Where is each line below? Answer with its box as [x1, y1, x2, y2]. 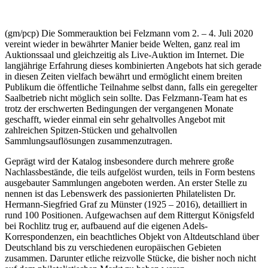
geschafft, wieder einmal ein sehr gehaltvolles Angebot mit [5, 114, 225, 124]
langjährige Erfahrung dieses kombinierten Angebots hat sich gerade [5, 60, 261, 71]
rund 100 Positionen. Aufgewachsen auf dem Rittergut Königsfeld [5, 209, 254, 220]
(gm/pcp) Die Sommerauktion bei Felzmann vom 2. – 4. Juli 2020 [5, 28, 253, 38]
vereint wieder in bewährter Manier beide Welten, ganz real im [5, 38, 240, 49]
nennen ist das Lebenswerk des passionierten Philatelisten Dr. [5, 188, 236, 199]
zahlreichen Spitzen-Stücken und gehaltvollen [5, 124, 177, 135]
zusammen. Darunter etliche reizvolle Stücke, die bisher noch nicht [5, 252, 256, 263]
